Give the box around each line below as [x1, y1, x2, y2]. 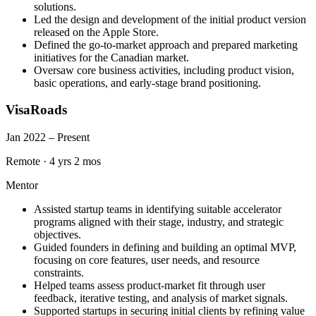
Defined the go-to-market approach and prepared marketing [34, 38, 298, 51]
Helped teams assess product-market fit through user [34, 279, 265, 291]
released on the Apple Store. [34, 25, 159, 38]
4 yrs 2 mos [49, 154, 101, 167]
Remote [6, 154, 40, 167]
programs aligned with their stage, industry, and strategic [34, 215, 284, 228]
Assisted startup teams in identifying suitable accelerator [34, 202, 281, 215]
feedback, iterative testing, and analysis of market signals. [34, 291, 288, 304]
